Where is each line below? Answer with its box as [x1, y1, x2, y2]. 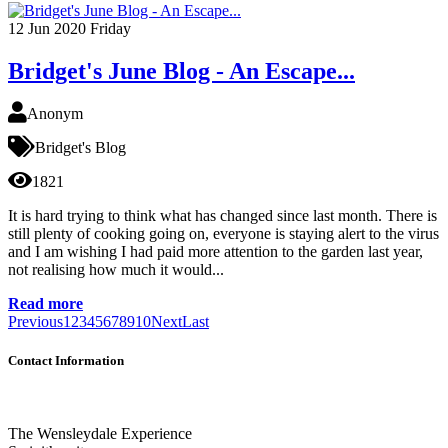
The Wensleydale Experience [8, 425, 192, 443]
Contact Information [8, 353, 124, 369]
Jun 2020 [28, 20, 86, 38]
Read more [8, 294, 83, 312]
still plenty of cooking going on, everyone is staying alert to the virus [8, 224, 439, 242]
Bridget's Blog [35, 138, 126, 156]
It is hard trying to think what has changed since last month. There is [8, 206, 437, 224]
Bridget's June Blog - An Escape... [8, 58, 355, 85]
